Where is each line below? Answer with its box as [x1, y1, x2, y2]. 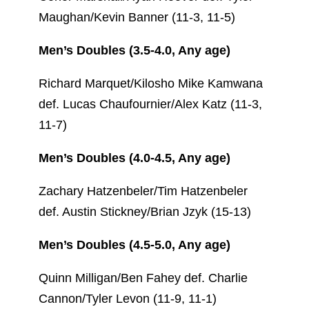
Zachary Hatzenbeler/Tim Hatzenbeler [39, 183, 248, 198]
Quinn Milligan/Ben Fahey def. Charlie [39, 270, 248, 285]
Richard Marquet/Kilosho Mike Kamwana [39, 76, 263, 90]
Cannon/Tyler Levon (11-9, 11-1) [39, 291, 217, 306]
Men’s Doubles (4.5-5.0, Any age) [39, 237, 230, 252]
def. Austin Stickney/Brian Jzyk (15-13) [39, 204, 251, 219]
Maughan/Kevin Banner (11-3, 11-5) [39, 10, 235, 24]
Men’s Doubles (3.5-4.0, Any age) [39, 43, 230, 57]
